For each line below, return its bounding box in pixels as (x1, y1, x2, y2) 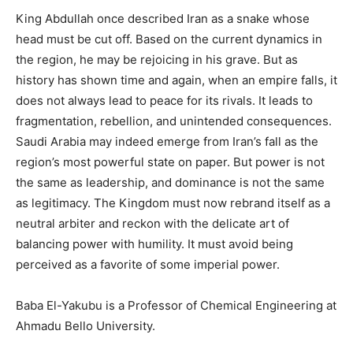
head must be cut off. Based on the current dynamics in (16, 32, 322, 47)
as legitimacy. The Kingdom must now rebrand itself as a (16, 195, 330, 211)
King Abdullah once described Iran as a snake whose (16, 11, 310, 27)
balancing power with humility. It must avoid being (16, 236, 293, 252)
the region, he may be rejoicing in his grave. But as (16, 52, 298, 68)
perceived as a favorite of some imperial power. (16, 257, 280, 273)
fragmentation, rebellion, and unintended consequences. (16, 113, 332, 129)
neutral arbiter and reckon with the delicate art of (16, 216, 289, 232)
